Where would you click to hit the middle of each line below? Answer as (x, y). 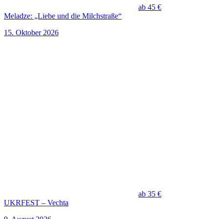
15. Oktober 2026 (31, 33)
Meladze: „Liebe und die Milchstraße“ (63, 16)
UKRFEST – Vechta (36, 203)
